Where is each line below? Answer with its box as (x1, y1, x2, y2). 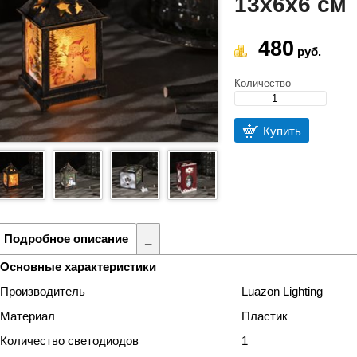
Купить (263, 124, 301, 138)
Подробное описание (4, 232, 128, 245)
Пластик (241, 309, 288, 323)
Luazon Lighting (241, 284, 323, 298)
